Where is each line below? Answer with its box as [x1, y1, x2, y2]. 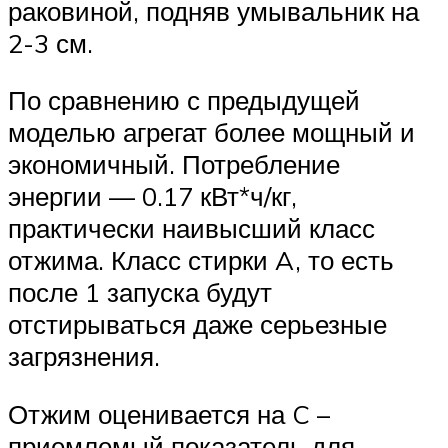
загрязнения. [8, 340, 160, 373]
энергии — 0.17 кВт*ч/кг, [8, 180, 297, 213]
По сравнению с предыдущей [8, 84, 360, 117]
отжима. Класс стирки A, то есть [8, 244, 394, 277]
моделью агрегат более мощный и [8, 116, 415, 149]
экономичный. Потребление [8, 148, 340, 181]
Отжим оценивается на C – [8, 397, 330, 430]
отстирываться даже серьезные [8, 308, 387, 341]
